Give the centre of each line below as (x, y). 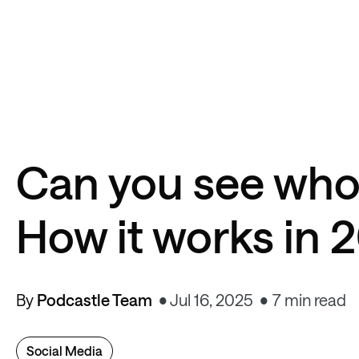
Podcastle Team (95, 300)
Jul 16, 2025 (212, 300)
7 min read (309, 300)
